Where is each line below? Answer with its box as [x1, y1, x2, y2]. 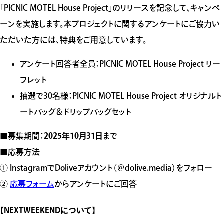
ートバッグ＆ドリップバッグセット [20, 107, 131, 116]
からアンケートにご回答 [54, 179, 137, 188]
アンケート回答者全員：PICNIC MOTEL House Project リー [20, 59, 220, 68]
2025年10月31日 [44, 131, 103, 140]
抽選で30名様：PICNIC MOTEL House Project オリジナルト [20, 91, 222, 100]
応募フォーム [10, 179, 54, 188]
